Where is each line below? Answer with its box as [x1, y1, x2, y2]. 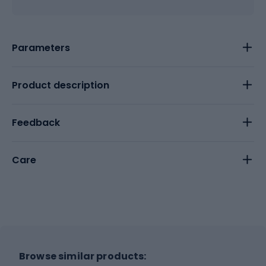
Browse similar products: [19, 249, 147, 263]
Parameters [12, 41, 70, 55]
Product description [12, 78, 109, 92]
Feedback [12, 116, 60, 129]
